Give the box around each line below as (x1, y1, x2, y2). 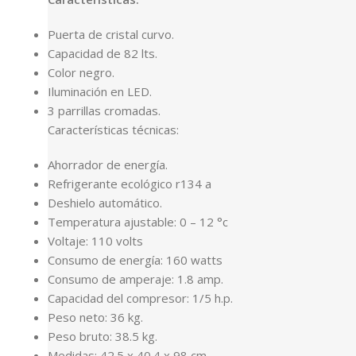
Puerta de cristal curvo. (48, 26, 174, 42)
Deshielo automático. (48, 195, 162, 211)
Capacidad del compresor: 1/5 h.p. (48, 290, 233, 306)
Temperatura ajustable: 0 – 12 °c (48, 214, 228, 230)
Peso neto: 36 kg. (48, 309, 143, 325)
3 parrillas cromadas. (48, 103, 161, 118)
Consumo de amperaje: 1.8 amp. (48, 271, 223, 287)
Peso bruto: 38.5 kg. (48, 328, 157, 344)
